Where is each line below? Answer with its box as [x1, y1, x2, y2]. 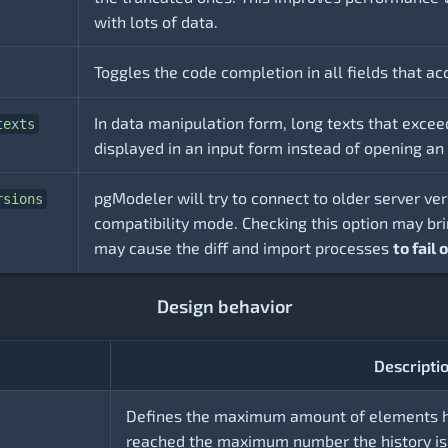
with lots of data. [94, 12, 218, 32]
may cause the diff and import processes [94, 238, 393, 258]
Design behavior [156, 295, 292, 318]
